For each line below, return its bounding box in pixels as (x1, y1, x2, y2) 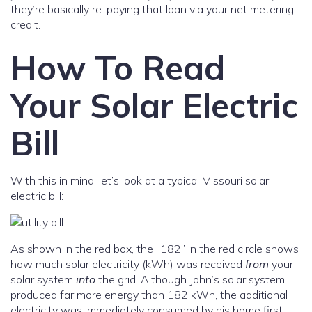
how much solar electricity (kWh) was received (10, 257, 245, 271)
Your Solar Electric (10, 84, 298, 126)
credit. (10, 17, 40, 31)
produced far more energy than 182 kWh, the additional (10, 288, 288, 302)
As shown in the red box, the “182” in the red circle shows (10, 242, 299, 256)
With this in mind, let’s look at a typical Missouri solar (10, 173, 269, 187)
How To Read (10, 47, 225, 88)
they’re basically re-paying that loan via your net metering (10, 2, 294, 16)
